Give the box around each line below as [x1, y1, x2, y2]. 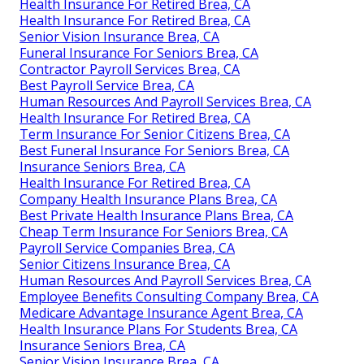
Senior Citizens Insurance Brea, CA [19, 254, 230, 273]
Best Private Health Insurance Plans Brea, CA [19, 206, 293, 224]
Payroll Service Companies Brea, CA [19, 238, 235, 257]
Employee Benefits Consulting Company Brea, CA [19, 287, 318, 305]
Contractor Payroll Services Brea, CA [19, 59, 240, 78]
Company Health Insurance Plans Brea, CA [19, 189, 277, 208]
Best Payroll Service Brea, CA [19, 76, 194, 94]
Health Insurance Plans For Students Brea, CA [19, 319, 297, 338]
